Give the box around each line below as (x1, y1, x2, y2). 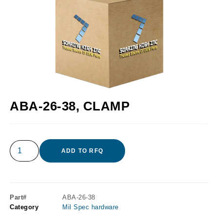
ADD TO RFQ (61, 147, 103, 155)
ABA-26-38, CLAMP (10, 99, 129, 114)
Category (10, 203, 38, 211)
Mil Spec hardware (62, 203, 119, 211)
